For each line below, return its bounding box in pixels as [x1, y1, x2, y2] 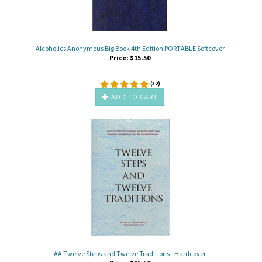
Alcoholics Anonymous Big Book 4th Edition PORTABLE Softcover [35, 43, 225, 53]
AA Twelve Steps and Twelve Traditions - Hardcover [54, 249, 206, 258]
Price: [109, 53, 129, 62]
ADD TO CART [109, 92, 158, 101]
